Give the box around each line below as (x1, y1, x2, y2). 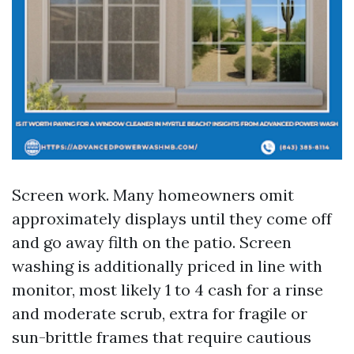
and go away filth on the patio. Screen (12, 232, 292, 252)
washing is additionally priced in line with (12, 256, 322, 276)
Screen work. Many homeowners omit (12, 185, 294, 205)
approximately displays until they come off (12, 209, 332, 228)
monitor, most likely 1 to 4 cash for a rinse (12, 280, 323, 299)
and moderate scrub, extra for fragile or (12, 303, 307, 323)
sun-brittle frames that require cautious (12, 327, 311, 347)
